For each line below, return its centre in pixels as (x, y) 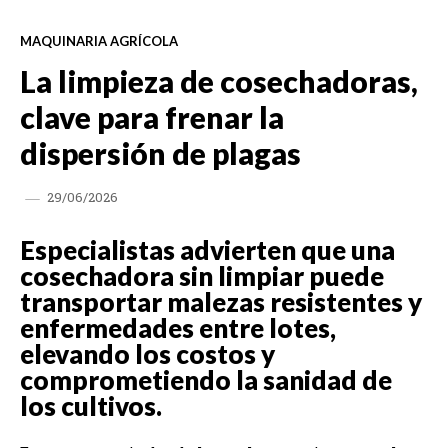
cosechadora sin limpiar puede (202, 275)
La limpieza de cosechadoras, (219, 80)
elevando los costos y (147, 353)
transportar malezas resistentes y (221, 301)
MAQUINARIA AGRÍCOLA (99, 40)
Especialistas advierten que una (207, 249)
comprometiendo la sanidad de (206, 379)
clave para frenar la (152, 116)
